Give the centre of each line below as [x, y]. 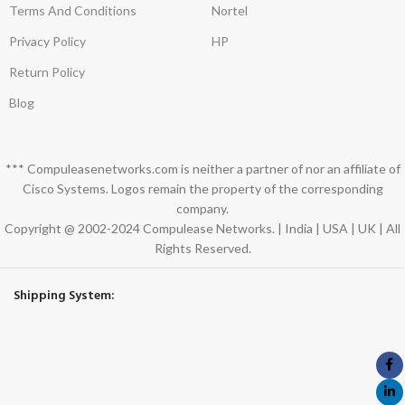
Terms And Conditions [73, 10]
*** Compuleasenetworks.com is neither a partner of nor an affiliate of [202, 168]
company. [202, 208]
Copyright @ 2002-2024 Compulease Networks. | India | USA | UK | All [202, 228]
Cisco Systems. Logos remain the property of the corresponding [202, 188]
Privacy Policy [47, 41]
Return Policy [47, 71]
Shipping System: [64, 296]
